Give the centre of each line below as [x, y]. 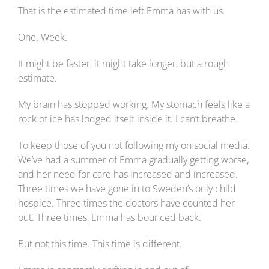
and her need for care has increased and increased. [128, 174]
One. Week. [43, 38]
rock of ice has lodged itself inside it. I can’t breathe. [128, 119]
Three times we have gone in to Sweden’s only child [127, 189]
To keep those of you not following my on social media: [134, 146]
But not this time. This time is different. [100, 244]
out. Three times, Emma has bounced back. [110, 218]
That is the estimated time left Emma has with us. [122, 11]
